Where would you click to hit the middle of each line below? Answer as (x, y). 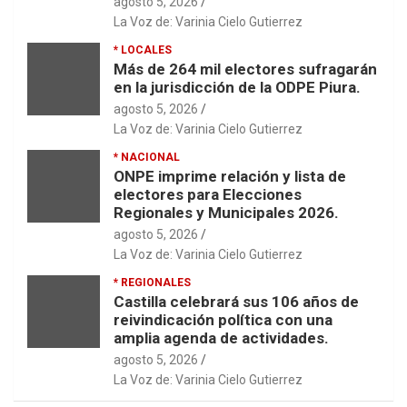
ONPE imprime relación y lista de (230, 176)
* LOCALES (143, 50)
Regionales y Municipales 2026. (226, 212)
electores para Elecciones (208, 194)
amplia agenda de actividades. (221, 338)
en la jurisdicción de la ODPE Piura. (237, 87)
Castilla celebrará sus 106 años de (236, 301)
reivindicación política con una (223, 319)
